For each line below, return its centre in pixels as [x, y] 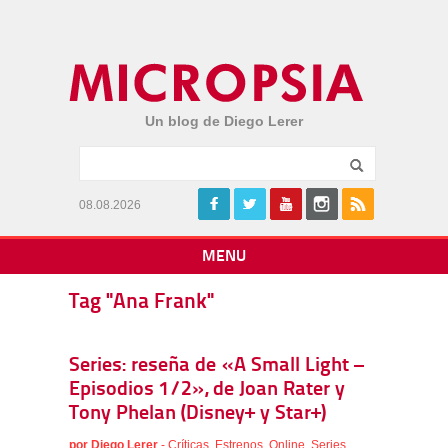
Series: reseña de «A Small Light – [216, 366]
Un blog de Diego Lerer [224, 121]
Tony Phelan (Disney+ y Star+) [197, 414]
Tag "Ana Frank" [141, 302]
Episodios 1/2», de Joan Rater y [207, 390]
